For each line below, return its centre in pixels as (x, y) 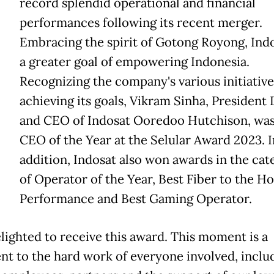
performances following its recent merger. (141, 23)
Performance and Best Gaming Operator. (135, 199)
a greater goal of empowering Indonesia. (134, 62)
